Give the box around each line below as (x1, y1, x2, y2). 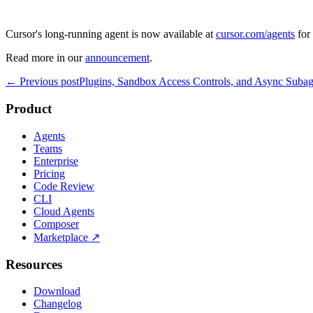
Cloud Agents (34, 205, 94, 217)
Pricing (34, 167, 65, 180)
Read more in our (6, 52, 85, 64)
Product (6, 101, 52, 117)
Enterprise (34, 154, 78, 167)
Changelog (34, 298, 82, 310)
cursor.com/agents (216, 28, 295, 41)
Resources (6, 256, 62, 272)
